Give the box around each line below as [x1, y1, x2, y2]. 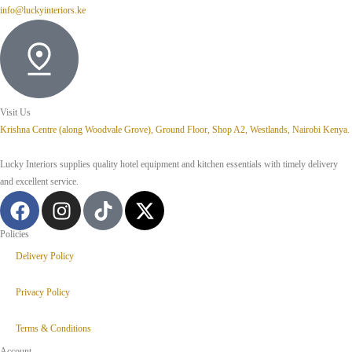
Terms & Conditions [16, 324, 91, 335]
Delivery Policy [16, 251, 74, 262]
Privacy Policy [16, 288, 70, 299]
